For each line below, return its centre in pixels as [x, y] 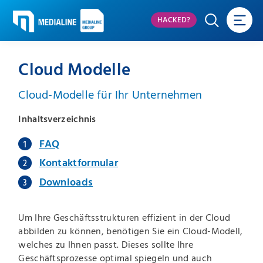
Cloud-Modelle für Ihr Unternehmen [110, 95]
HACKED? [174, 20]
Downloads [66, 182]
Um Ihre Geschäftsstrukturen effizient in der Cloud [124, 218]
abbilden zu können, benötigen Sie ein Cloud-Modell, [131, 232]
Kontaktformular [79, 163]
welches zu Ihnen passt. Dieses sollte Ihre [106, 245]
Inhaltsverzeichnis [57, 119]
